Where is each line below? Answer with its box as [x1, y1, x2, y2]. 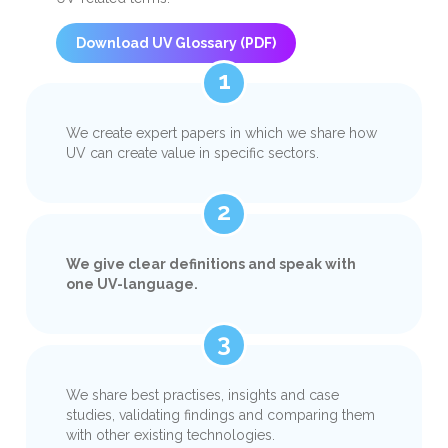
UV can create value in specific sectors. [66, 145, 319, 161]
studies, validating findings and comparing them [66, 407, 375, 423]
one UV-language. [66, 276, 198, 292]
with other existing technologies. [66, 427, 275, 443]
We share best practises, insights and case [66, 387, 339, 403]
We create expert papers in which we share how [66, 125, 377, 141]
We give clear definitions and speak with [66, 256, 356, 272]
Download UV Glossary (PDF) [76, 35, 276, 51]
